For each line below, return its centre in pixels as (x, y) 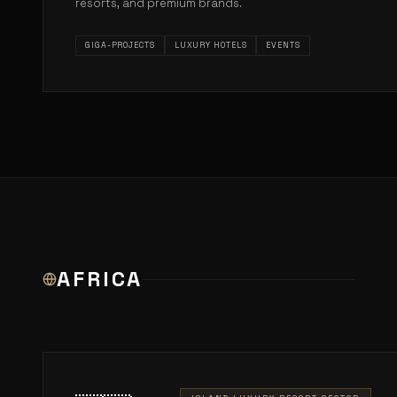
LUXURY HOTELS (210, 45)
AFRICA (100, 279)
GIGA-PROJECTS (120, 45)
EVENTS (283, 45)
